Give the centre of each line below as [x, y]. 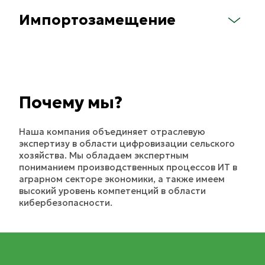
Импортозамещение [97, 20]
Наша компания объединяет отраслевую [112, 132]
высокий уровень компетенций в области [112, 191]
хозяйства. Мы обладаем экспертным [104, 155]
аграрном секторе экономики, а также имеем [122, 179]
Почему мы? [71, 103]
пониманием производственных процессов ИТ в [128, 167]
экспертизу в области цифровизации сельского [127, 143]
